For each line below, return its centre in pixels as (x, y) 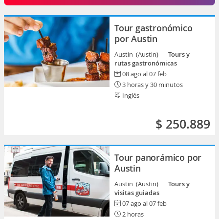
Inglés (130, 95)
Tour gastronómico (153, 28)
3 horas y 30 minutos (152, 85)
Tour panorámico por (158, 157)
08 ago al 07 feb (144, 74)
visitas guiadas (137, 193)
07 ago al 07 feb (144, 203)
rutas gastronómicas (146, 63)
